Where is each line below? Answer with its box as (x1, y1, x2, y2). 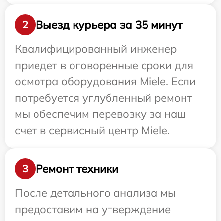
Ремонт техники (36, 161, 118, 176)
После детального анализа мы (15, 186, 176, 200)
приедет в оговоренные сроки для (15, 58, 193, 72)
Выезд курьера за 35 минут (36, 17, 182, 32)
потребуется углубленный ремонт (15, 91, 192, 105)
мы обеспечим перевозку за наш (15, 107, 186, 121)
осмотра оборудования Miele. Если (15, 74, 196, 88)
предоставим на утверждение (15, 202, 171, 216)
